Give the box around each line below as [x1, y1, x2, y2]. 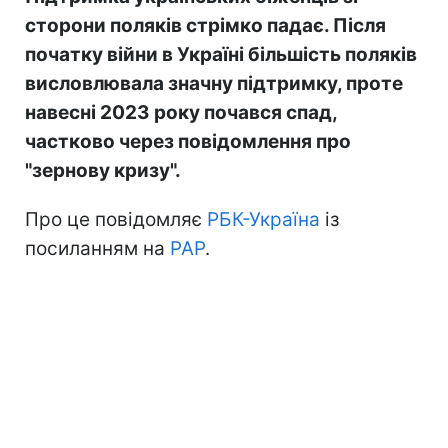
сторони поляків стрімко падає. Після [25, 13, 386, 37]
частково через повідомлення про [25, 129, 351, 153]
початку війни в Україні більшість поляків [25, 42, 417, 66]
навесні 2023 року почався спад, [25, 100, 337, 124]
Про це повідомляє [25, 207, 207, 231]
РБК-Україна [207, 207, 320, 231]
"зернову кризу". [25, 158, 181, 182]
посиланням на [25, 236, 170, 260]
